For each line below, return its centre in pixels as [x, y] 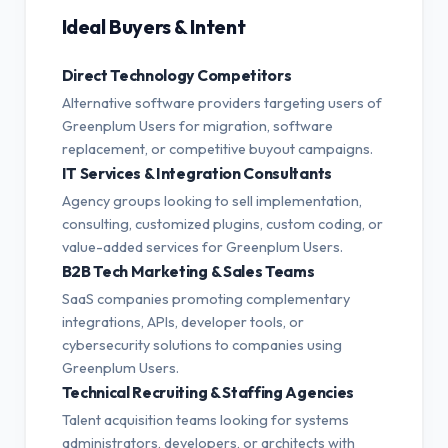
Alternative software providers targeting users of [221, 102]
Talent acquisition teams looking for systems [205, 419]
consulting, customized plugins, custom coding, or [222, 223]
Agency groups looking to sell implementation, [211, 200]
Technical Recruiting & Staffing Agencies [207, 391]
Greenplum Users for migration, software [197, 125]
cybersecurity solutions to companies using [201, 344]
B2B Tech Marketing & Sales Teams [188, 270]
